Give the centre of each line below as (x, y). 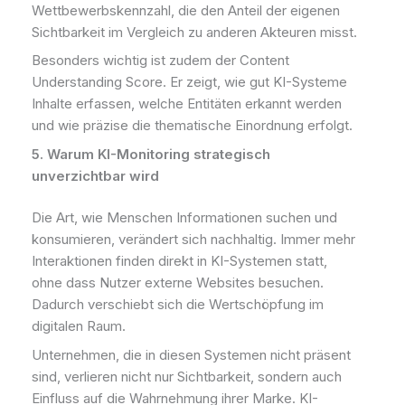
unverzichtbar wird (95, 175)
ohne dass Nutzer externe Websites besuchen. (178, 283)
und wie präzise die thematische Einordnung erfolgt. (192, 126)
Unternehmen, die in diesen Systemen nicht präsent (191, 354)
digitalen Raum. (79, 326)
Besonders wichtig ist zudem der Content (160, 61)
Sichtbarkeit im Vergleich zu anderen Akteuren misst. (194, 32)
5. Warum (65, 154)
